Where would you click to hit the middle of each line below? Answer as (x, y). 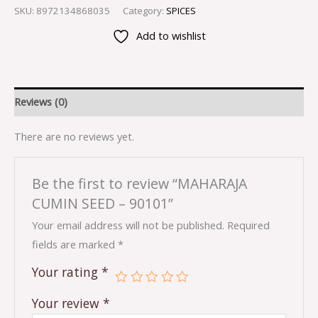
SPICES (181, 10)
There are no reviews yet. (74, 136)
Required (249, 225)
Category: (144, 10)
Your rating (67, 272)
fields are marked (75, 244)
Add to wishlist (171, 36)
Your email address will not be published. (128, 225)
